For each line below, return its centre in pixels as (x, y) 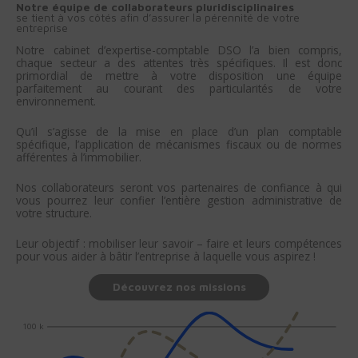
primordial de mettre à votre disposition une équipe (179, 76)
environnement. (56, 101)
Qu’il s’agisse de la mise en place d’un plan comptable (179, 132)
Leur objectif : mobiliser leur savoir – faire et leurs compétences (179, 243)
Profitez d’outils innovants (97, 285)
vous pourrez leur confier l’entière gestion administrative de (179, 201)
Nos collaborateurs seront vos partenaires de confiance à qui (179, 188)
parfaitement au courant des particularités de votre (179, 89)
